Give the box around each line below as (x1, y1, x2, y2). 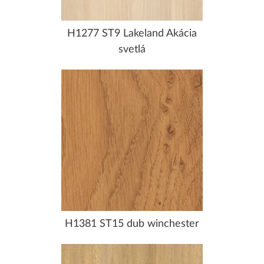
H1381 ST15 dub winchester (65, 218, 199, 229)
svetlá (118, 44, 146, 55)
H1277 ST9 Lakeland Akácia (67, 28, 197, 39)
